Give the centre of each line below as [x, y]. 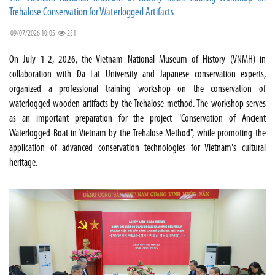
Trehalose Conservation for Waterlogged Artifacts [91, 13]
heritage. [23, 163]
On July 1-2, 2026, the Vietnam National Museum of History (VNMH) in [137, 60]
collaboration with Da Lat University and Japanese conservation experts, [137, 75]
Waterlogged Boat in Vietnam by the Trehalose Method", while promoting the [137, 134]
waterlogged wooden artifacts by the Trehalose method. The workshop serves [137, 104]
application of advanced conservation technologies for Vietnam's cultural [137, 149]
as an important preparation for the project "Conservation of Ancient [137, 119]
